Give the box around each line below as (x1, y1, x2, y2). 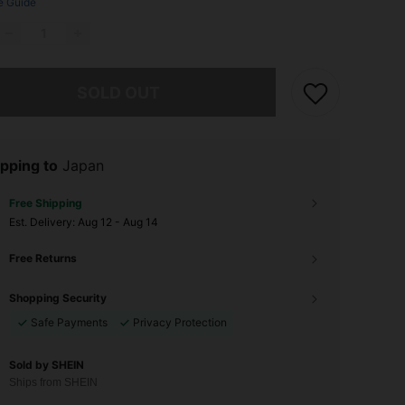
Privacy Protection (133, 316, 227, 329)
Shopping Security (9, 291, 107, 305)
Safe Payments (31, 316, 108, 329)
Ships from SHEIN (9, 376, 98, 389)
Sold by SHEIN (9, 358, 84, 372)
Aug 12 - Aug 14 (78, 215, 158, 229)
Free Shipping (9, 196, 82, 210)
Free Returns (9, 251, 77, 265)
